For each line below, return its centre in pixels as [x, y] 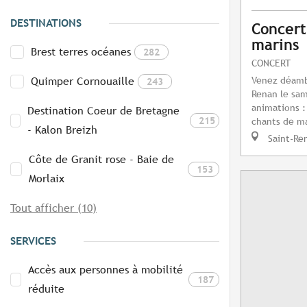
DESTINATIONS [46, 23]
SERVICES [33, 241]
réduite [47, 289]
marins [275, 45]
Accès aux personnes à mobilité [106, 270]
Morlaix [47, 179]
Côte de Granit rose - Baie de [102, 160]
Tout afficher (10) [53, 208]
